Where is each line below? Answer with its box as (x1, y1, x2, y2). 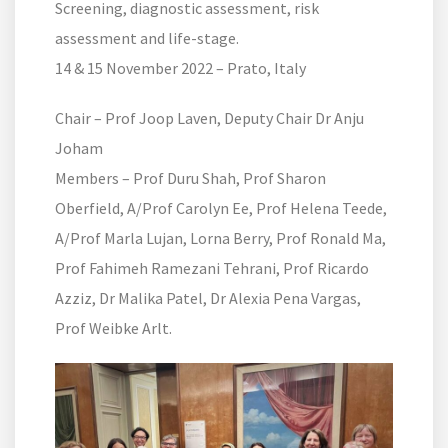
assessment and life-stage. (55, 28, 239, 49)
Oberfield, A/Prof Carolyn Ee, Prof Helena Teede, (55, 198, 387, 219)
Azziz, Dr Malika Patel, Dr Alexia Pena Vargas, (55, 288, 361, 309)
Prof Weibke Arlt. (55, 318, 175, 339)
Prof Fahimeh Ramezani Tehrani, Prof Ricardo (55, 258, 369, 279)
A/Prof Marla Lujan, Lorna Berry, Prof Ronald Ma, (55, 228, 386, 249)
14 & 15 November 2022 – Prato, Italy (55, 58, 306, 79)
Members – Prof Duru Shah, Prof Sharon (55, 168, 326, 189)
